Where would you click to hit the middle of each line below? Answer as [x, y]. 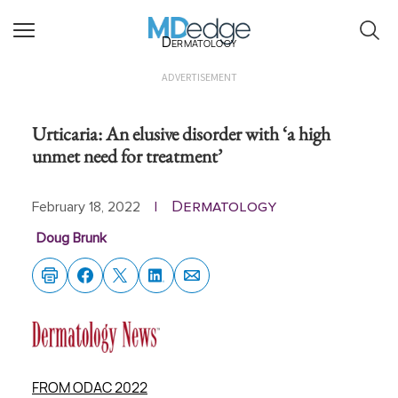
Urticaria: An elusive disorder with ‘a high [181, 133]
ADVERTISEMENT [199, 77]
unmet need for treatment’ [127, 155]
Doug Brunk [71, 238]
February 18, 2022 [86, 207]
